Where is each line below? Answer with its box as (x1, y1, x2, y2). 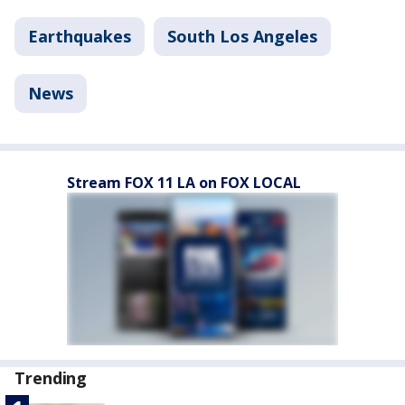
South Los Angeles (167, 24, 317, 47)
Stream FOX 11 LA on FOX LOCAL (67, 172, 301, 193)
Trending (14, 366, 88, 389)
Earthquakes (28, 24, 131, 47)
